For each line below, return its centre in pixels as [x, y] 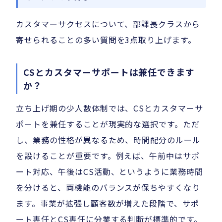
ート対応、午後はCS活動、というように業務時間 [110, 172]
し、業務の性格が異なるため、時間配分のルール [109, 140]
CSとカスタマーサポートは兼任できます [109, 72]
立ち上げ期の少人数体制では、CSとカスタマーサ [110, 108]
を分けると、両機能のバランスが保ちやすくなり [108, 188]
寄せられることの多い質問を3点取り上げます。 [106, 40]
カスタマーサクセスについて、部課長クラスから [108, 24]
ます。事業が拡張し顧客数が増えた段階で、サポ [108, 203]
